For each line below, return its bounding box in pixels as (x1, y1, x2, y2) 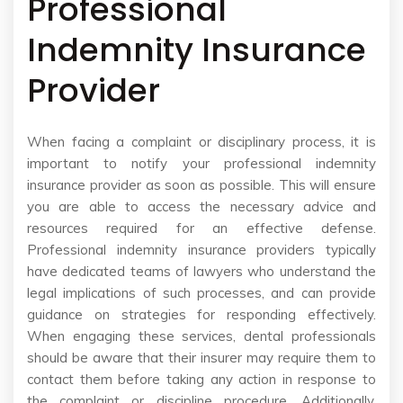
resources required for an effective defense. (27, 219, 376, 237)
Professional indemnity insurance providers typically (27, 241, 376, 259)
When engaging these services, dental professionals (27, 327, 376, 345)
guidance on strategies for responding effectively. (27, 306, 376, 324)
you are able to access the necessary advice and (27, 198, 376, 216)
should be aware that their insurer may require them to (27, 349, 376, 367)
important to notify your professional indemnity (27, 155, 376, 173)
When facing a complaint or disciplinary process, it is (27, 133, 376, 151)
